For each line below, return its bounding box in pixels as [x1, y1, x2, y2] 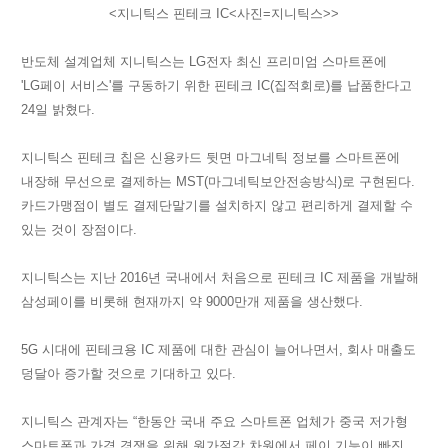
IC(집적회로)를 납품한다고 [253, 77, 412, 93]
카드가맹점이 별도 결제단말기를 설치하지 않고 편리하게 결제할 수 [21, 197, 413, 213]
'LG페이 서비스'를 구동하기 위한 [21, 77, 214, 93]
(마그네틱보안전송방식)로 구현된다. [204, 173, 415, 189]
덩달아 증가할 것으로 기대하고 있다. [21, 365, 236, 381]
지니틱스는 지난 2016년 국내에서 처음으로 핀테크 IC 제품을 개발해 [21, 269, 419, 285]
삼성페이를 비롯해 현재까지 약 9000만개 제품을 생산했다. [21, 293, 363, 309]
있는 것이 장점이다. [21, 221, 137, 237]
